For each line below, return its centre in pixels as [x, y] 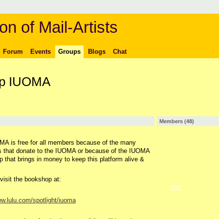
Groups [69, 51]
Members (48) [176, 121]
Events [40, 51]
